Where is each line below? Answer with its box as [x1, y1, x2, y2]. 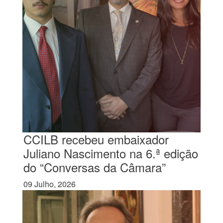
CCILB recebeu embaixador [23, 130, 169, 148]
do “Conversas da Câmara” [23, 158, 166, 176]
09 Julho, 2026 [23, 178, 76, 190]
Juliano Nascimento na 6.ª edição [23, 144, 198, 162]
